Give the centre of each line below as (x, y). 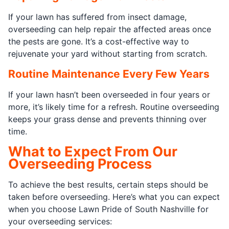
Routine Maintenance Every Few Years (109, 74)
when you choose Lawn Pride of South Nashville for (108, 209)
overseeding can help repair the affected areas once (110, 29)
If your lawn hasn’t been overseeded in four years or (109, 94)
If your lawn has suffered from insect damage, (97, 17)
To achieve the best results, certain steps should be (108, 184)
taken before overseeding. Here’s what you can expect (114, 197)
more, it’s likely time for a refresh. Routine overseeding (114, 107)
